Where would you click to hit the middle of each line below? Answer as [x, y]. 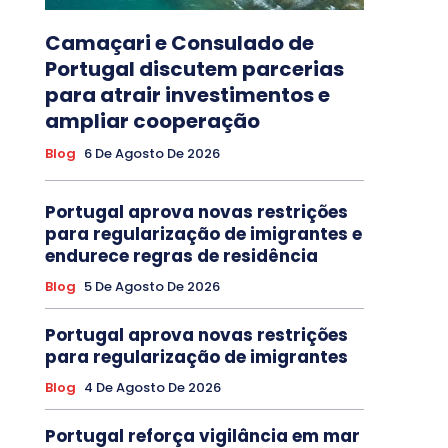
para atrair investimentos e [187, 95]
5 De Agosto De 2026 [151, 287]
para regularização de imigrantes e [203, 234]
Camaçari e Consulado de [179, 43]
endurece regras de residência [181, 256]
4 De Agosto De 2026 [152, 388]
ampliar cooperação [152, 121]
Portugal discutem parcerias [194, 69]
